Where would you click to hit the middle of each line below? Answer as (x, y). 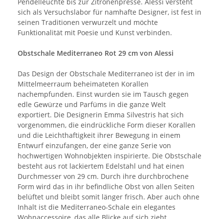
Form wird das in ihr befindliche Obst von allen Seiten (106, 187)
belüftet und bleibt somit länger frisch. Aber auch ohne (109, 197)
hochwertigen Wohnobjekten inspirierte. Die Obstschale (109, 156)
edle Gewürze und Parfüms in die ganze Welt (92, 105)
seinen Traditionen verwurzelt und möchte (88, 22)
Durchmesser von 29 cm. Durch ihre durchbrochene (103, 176)
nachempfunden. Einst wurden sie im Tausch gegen (103, 94)
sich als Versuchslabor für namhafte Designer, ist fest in (109, 12)
